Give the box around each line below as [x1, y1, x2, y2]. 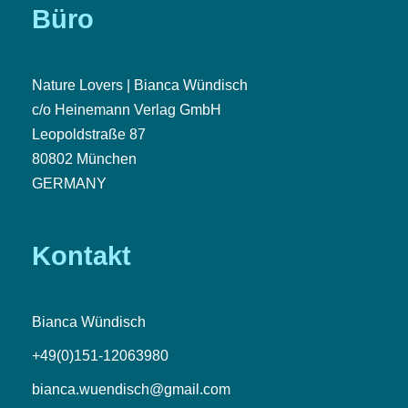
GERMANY [32, 176, 107, 192]
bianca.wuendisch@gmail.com [32, 382, 230, 398]
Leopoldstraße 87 [32, 127, 146, 143]
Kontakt [32, 241, 131, 271]
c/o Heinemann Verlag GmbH [32, 102, 221, 118]
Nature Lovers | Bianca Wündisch [32, 77, 248, 94]
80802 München [32, 151, 137, 168]
